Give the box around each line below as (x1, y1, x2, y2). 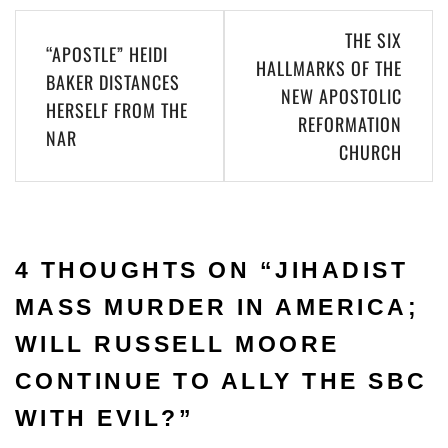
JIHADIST (275, 256, 409, 283)
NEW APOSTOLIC (281, 83, 402, 110)
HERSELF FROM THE (46, 97, 188, 124)
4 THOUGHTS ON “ (15, 256, 276, 283)
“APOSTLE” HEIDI (46, 41, 168, 68)
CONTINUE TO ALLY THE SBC (15, 367, 428, 394)
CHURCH (339, 139, 402, 166)
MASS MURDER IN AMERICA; (15, 293, 420, 320)
